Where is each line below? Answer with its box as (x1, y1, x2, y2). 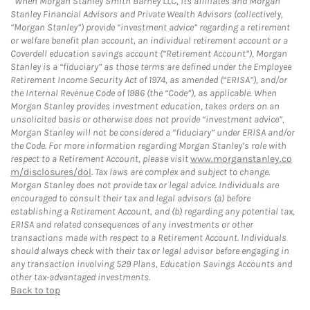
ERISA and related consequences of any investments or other (10, 218, 253, 230)
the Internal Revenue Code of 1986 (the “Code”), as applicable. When (10, 86, 277, 99)
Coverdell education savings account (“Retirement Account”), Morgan (10, 47, 287, 60)
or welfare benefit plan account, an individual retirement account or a (10, 34, 288, 46)
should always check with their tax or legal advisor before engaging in (10, 244, 289, 257)
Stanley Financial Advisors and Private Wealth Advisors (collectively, (10, 8, 283, 20)
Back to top (10, 284, 60, 296)
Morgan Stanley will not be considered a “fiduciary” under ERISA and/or (10, 126, 295, 138)
